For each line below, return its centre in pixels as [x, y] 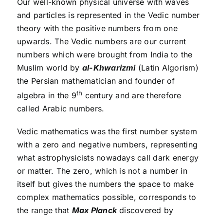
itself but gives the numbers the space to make [105, 184]
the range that [44, 210]
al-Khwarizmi [109, 67]
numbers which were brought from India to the [105, 54]
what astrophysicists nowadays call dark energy [108, 157]
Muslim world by [49, 67]
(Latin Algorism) [167, 67]
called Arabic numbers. [61, 108]
